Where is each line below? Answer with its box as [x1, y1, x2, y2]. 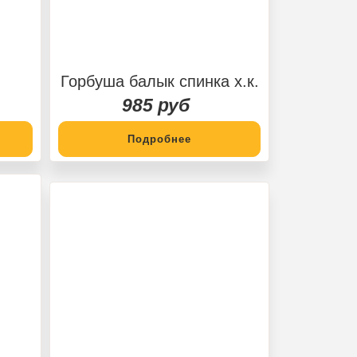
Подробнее [127, 132, 191, 145]
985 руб [121, 94, 190, 116]
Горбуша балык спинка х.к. [60, 72, 259, 90]
